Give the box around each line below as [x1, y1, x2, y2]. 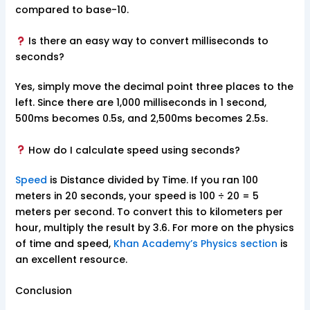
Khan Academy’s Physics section [113, 236, 277, 250]
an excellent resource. [15, 252, 127, 266]
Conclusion [15, 284, 72, 298]
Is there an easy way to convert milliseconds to [26, 34, 269, 48]
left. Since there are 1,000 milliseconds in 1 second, [15, 95, 266, 110]
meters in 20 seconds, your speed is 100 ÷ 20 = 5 [15, 188, 259, 203]
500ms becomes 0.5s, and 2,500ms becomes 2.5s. [15, 111, 268, 126]
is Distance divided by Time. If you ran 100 [46, 172, 258, 187]
